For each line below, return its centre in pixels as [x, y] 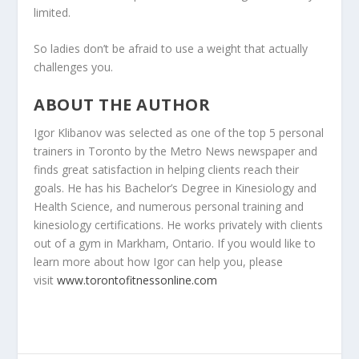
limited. [52, 12]
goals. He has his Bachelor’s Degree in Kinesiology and [175, 188]
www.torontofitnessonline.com [137, 280]
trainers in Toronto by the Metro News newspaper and [176, 151]
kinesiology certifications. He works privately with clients [179, 224]
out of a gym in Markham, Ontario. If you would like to [175, 243]
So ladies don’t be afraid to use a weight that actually [171, 49]
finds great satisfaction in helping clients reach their [167, 169]
